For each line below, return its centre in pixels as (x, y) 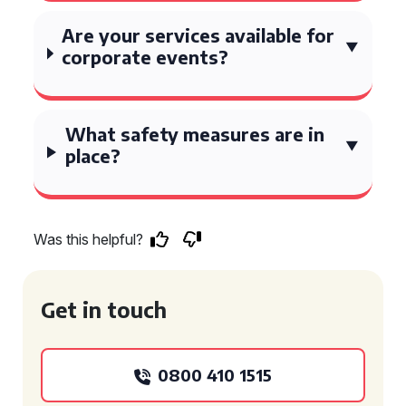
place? (92, 155)
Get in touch (104, 309)
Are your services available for (198, 35)
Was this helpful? (88, 239)
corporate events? (145, 57)
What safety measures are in (194, 134)
